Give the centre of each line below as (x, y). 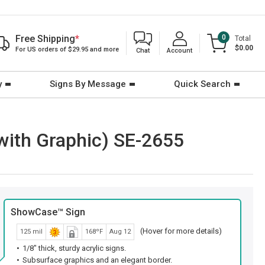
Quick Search (202, 84)
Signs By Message (88, 84)
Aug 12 (120, 232)
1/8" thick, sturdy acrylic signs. (74, 248)
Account (180, 51)
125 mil (31, 232)
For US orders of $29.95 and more (67, 49)
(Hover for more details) (181, 231)
